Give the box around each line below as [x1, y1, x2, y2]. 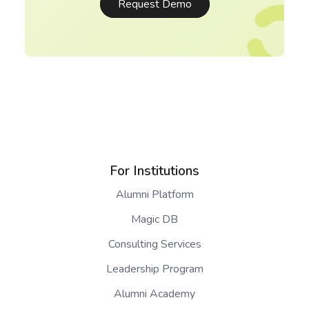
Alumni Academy [114, 286, 195, 301]
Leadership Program [106, 261, 203, 277]
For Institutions [110, 161, 199, 180]
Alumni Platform [115, 186, 194, 202]
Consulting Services [108, 236, 201, 252]
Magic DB [131, 211, 178, 227]
